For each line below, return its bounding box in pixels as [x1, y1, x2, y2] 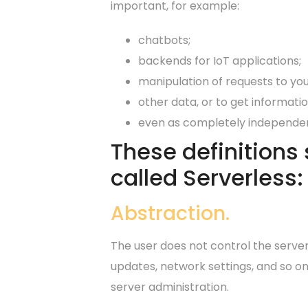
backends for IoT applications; [138, 53, 302, 69]
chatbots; [138, 32, 191, 49]
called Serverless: [111, 162, 304, 194]
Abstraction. [111, 200, 230, 228]
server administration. [111, 279, 230, 296]
